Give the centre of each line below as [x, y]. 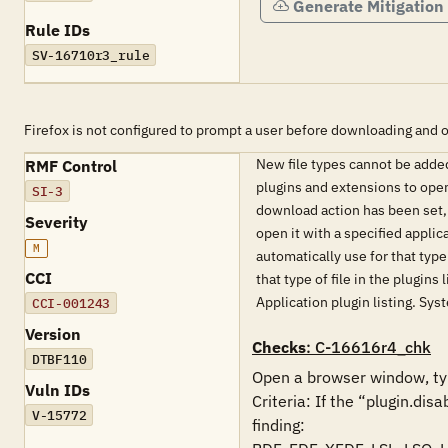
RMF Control [71, 166]
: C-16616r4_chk [368, 347]
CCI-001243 [71, 303]
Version [53, 334]
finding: [278, 425]
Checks [279, 347]
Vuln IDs [57, 390]
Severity [56, 222]
